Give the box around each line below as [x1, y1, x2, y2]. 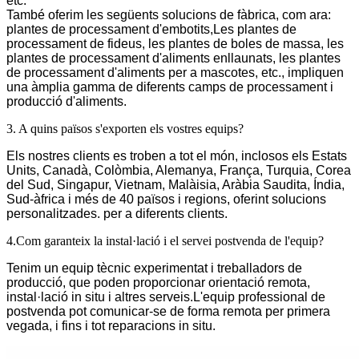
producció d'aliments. [6, 95, 127, 109]
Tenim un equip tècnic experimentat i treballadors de [6, 261, 302, 276]
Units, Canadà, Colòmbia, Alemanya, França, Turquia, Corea [6, 163, 351, 178]
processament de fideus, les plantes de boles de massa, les [6, 37, 344, 51]
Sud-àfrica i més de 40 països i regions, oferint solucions [6, 192, 326, 207]
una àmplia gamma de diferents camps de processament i [6, 80, 333, 95]
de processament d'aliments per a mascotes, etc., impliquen [6, 66, 344, 80]
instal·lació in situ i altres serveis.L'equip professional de [6, 290, 325, 305]
